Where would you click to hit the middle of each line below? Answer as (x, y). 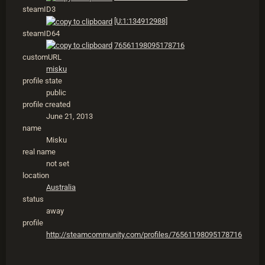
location (36, 176)
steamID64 (41, 33)
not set (58, 164)
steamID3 (39, 9)
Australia (61, 188)
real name (39, 152)
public (56, 93)
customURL (42, 57)
